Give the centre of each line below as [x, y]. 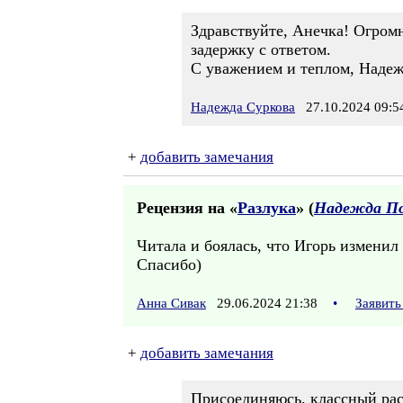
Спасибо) [169, 264]
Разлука [267, 208]
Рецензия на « [187, 208]
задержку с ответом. [261, 49]
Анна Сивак [171, 303]
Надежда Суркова [243, 107]
